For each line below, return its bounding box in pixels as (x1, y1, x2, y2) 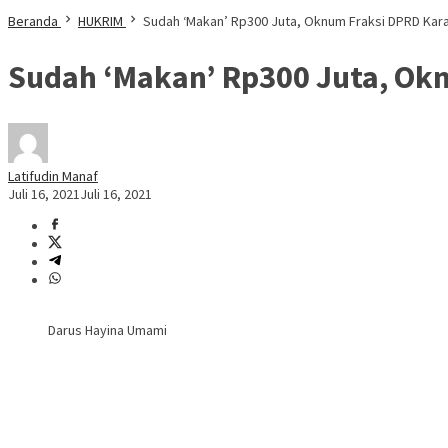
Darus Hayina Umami (48, 321, 167, 340)
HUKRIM (78, 12, 123, 30)
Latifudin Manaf (8, 167, 98, 186)
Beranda (8, 12, 58, 30)
